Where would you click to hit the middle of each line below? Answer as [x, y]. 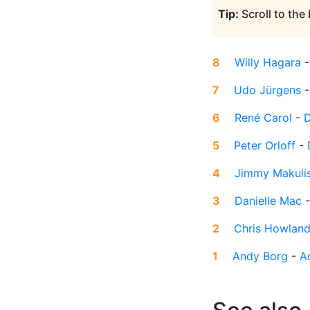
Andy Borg [260, 256]
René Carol [263, 118]
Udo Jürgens [267, 90]
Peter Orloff [265, 146]
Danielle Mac [268, 201]
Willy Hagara [268, 63]
